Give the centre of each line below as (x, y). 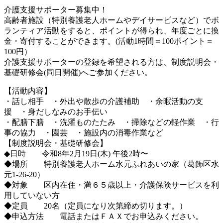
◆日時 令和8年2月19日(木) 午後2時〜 (76, 153)
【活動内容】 (28, 91)
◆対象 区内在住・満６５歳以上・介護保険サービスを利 (111, 185)
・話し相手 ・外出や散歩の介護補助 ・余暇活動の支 (104, 101)
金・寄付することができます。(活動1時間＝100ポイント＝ (109, 41)
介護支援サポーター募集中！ (56, 9)
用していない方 (32, 195)
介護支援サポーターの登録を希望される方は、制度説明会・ (111, 62)
